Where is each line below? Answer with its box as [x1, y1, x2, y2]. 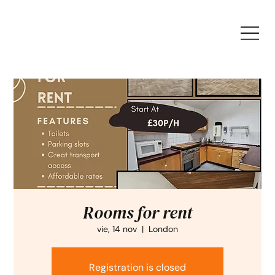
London [149, 223, 178, 235]
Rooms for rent [82, 201, 193, 225]
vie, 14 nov [97, 223, 137, 235]
